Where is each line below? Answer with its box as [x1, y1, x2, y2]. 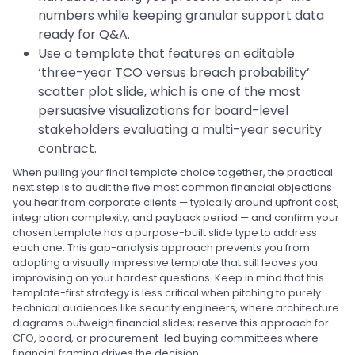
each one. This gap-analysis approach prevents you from [13, 241, 310, 254]
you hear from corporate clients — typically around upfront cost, [13, 196, 339, 209]
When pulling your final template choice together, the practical [13, 166, 333, 179]
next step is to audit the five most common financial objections [13, 181, 332, 194]
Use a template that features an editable [38, 44, 295, 63]
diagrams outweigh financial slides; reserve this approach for [13, 316, 329, 330]
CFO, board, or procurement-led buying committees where [13, 331, 319, 345]
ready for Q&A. [38, 25, 130, 44]
